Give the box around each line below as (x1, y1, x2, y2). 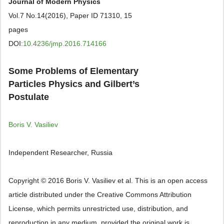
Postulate (8, 92, 49, 102)
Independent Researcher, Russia (8, 148, 112, 156)
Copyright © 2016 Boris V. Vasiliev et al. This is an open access (8, 176, 207, 184)
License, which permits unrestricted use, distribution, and (8, 204, 188, 212)
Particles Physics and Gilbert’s (8, 79, 139, 89)
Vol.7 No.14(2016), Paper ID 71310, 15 (8, 11, 132, 19)
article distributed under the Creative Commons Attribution (8, 190, 191, 198)
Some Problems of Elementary (8, 66, 138, 76)
